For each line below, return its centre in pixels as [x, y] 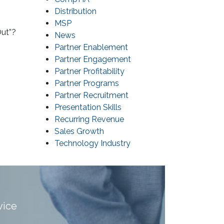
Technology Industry [92, 143]
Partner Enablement [91, 47]
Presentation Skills [88, 107]
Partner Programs [87, 83]
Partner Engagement [93, 59]
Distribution [75, 11]
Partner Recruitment [91, 95]
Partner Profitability [89, 71]
